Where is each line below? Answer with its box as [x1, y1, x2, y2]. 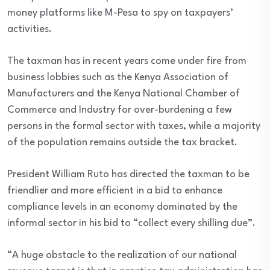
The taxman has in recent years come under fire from [7, 56, 246, 66]
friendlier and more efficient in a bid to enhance [7, 186, 222, 196]
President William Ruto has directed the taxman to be [7, 169, 250, 180]
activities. [7, 24, 52, 34]
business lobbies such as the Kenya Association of [7, 72, 228, 83]
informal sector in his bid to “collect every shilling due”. [7, 218, 256, 228]
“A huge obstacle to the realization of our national [7, 250, 237, 260]
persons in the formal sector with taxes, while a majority [7, 121, 260, 131]
